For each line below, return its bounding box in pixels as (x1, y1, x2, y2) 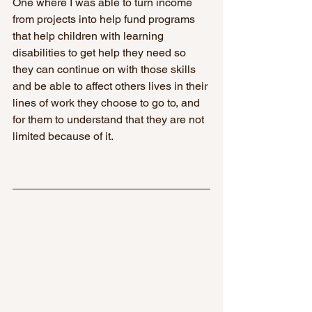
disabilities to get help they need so (13, 45, 189, 59)
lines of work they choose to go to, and (13, 95, 203, 109)
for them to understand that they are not (13, 112, 207, 126)
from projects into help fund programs (13, 12, 198, 26)
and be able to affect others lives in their (13, 79, 210, 93)
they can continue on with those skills (13, 62, 198, 76)
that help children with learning (13, 29, 166, 42)
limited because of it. (13, 129, 114, 143)
